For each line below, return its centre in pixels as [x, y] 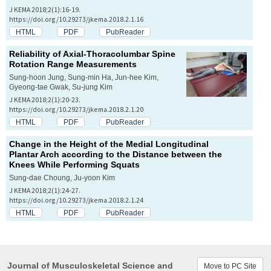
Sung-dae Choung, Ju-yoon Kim [62, 177]
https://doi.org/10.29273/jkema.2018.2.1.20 [76, 109]
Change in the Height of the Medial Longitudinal [109, 144]
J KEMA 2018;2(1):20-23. [45, 99]
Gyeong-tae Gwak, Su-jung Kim [61, 87]
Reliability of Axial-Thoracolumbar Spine [92, 54]
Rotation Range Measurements [73, 64]
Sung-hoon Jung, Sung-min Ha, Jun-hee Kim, [84, 77]
